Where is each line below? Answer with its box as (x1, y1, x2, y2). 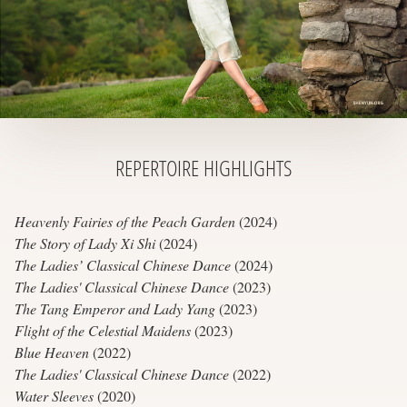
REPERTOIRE (115, 154, 203, 183)
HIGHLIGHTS (203, 154, 292, 183)
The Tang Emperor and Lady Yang (15, 299, 215, 319)
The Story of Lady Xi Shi (15, 233, 155, 253)
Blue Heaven (15, 342, 89, 362)
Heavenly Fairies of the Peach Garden (15, 212, 235, 232)
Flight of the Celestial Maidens (15, 321, 191, 341)
